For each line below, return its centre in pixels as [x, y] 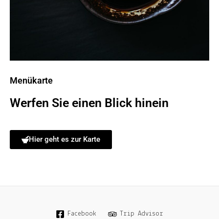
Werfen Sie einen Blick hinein [89, 103]
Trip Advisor [141, 214]
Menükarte [31, 81]
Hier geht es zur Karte [65, 140]
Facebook [82, 214]
